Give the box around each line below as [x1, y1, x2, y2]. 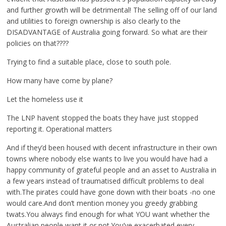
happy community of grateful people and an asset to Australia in [7, 165, 217, 175]
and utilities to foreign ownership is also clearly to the [7, 16, 181, 26]
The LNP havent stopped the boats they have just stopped [7, 113, 199, 123]
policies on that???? [7, 38, 69, 48]
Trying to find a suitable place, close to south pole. [7, 57, 172, 67]
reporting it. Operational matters [7, 124, 112, 134]
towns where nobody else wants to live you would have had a [7, 154, 208, 163]
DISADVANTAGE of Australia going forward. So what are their [7, 27, 208, 37]
